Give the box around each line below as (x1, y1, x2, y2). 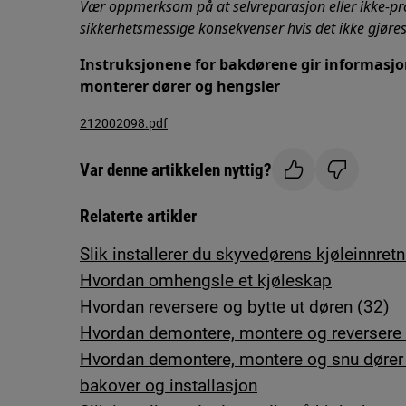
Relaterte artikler (80, 206, 197, 227)
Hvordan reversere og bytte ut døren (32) (80, 296, 390, 317)
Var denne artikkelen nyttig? (80, 159, 272, 180)
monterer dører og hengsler (80, 76, 280, 96)
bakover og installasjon (80, 375, 257, 396)
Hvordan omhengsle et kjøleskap (80, 270, 332, 291)
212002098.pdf (80, 116, 168, 130)
